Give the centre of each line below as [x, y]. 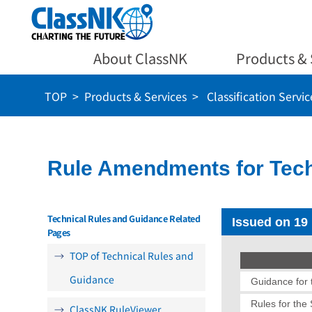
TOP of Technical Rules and [132, 256]
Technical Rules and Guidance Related [124, 218]
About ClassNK [141, 58]
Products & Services [135, 96]
